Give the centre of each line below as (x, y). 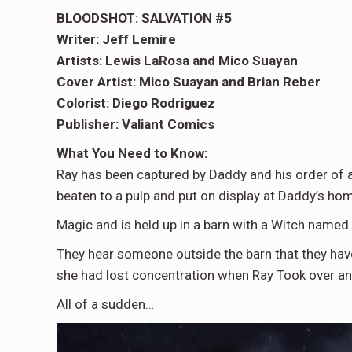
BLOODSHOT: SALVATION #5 (144, 18)
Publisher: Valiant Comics (136, 125)
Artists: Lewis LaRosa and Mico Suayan (177, 61)
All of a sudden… (105, 304)
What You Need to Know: (132, 154)
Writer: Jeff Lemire (116, 40)
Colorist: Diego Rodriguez (137, 103)
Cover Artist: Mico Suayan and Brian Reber (189, 82)
